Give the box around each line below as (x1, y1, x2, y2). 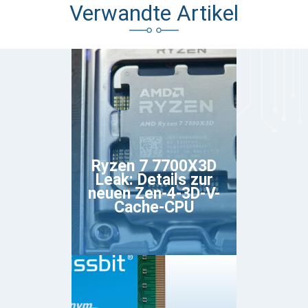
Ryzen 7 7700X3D (91, 157, 217, 176)
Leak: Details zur (95, 170, 213, 190)
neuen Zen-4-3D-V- (88, 184, 220, 203)
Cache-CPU (113, 198, 195, 217)
